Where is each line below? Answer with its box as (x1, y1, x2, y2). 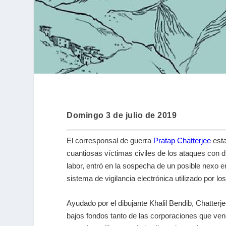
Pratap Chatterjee (153, 136, 211, 145)
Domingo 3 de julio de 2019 (67, 111, 177, 120)
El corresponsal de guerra (67, 136, 153, 145)
